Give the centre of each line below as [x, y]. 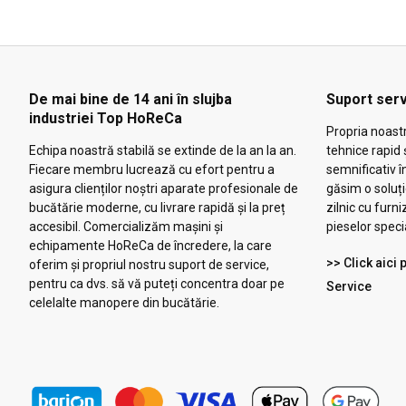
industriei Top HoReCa [106, 119]
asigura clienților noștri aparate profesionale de [164, 189]
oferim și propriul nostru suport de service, [149, 265]
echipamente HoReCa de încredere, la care [150, 246]
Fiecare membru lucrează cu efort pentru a [152, 170]
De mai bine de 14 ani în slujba [130, 100]
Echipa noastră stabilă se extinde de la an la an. [163, 151]
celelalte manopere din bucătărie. [124, 303]
